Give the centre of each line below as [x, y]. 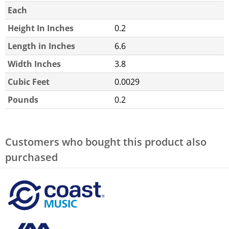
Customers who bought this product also [106, 142]
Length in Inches [41, 46]
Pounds [23, 100]
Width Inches [34, 64]
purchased [31, 157]
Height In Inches [41, 28]
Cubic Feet [29, 82]
